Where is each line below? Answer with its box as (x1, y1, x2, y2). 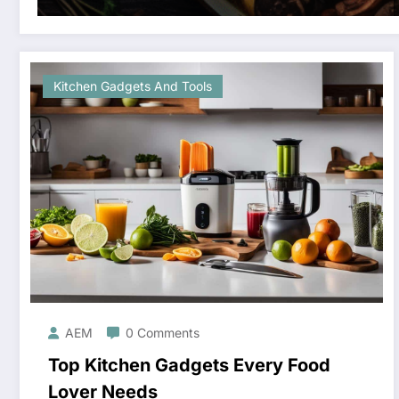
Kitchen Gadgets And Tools (53, 78, 212, 94)
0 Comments (126, 325, 199, 341)
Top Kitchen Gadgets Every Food (48, 354, 330, 377)
